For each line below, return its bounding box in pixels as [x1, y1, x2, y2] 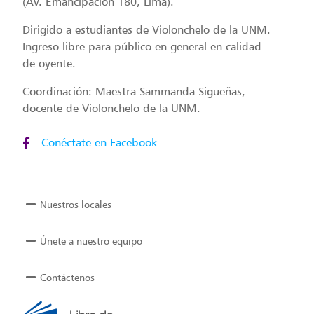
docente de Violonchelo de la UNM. [22, 101, 201, 116]
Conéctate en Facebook [41, 135, 157, 150]
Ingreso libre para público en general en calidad [22, 39, 262, 54]
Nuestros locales [39, 198, 111, 211]
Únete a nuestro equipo [39, 235, 142, 247]
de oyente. [22, 56, 76, 71]
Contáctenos [39, 271, 95, 284]
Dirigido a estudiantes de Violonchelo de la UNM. [22, 22, 271, 37]
